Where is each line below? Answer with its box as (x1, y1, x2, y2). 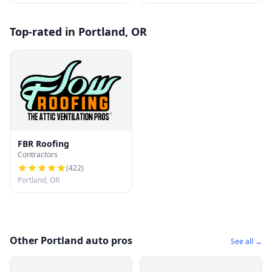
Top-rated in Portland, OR (10, 24, 147, 39)
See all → (231, 236, 262, 247)
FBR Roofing (18, 138, 69, 150)
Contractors (18, 149, 58, 160)
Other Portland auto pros (10, 234, 132, 248)
